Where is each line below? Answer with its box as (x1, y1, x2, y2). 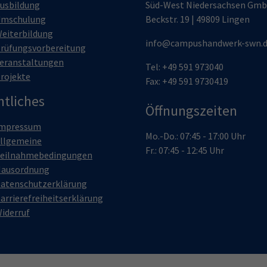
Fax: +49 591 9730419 (145, 75, 228, 87)
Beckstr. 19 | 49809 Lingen (145, 13, 250, 25)
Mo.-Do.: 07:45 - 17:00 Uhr (145, 130, 246, 142)
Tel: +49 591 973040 (145, 61, 223, 73)
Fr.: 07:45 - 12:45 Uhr (145, 144, 224, 156)
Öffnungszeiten (145, 101, 237, 120)
